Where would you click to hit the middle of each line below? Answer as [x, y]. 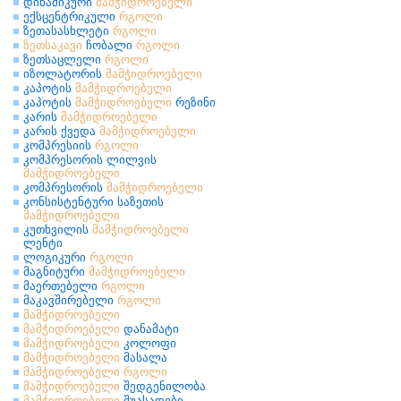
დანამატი [149, 329]
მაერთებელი [62, 286]
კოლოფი [148, 343]
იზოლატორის [64, 74]
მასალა [144, 358]
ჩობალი [109, 45]
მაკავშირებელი [70, 300]
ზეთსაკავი [53, 45]
